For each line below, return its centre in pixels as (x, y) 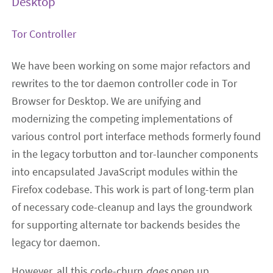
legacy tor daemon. (56, 243)
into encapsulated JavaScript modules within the (125, 172)
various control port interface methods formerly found (136, 136)
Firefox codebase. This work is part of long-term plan (133, 190)
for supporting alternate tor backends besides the (126, 225)
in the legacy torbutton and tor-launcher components (135, 154)
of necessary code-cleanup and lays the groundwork (132, 207)
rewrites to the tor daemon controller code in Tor (125, 83)
